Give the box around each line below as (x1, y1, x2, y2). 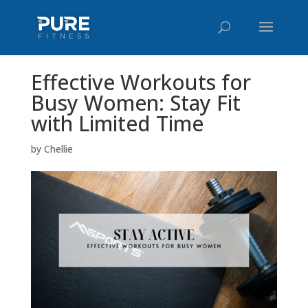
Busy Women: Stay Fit (30, 88, 241, 117)
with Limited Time (30, 109, 203, 137)
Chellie (43, 142, 73, 155)
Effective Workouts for (30, 67, 251, 96)
